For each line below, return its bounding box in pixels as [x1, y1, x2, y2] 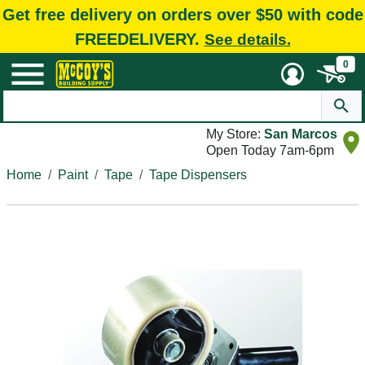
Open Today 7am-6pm [206, 143, 334, 157]
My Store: [206, 127, 264, 141]
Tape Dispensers [149, 168, 247, 182]
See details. [204, 30, 291, 48]
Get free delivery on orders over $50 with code [2, 5, 363, 24]
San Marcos [264, 127, 337, 141]
